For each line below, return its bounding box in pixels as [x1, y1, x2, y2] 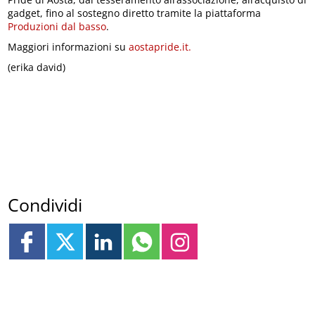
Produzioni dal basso [8, 19, 107, 33]
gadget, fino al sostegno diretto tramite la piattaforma [8, 6, 262, 20]
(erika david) [8, 60, 66, 74]
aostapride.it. [129, 39, 192, 53]
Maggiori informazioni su [8, 39, 129, 53]
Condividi [8, 193, 83, 217]
